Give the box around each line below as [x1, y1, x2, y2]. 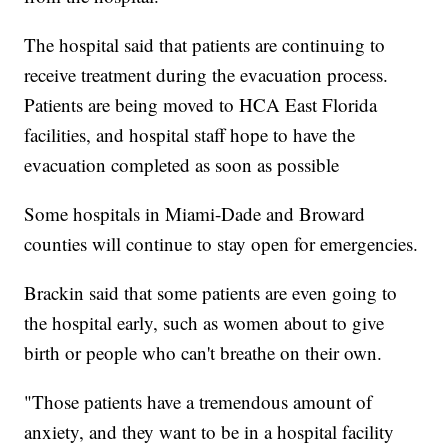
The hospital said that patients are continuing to [24, 31, 386, 57]
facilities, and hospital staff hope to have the [24, 121, 356, 147]
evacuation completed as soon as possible [24, 151, 340, 177]
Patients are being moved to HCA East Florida [24, 91, 378, 117]
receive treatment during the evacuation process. [24, 61, 389, 87]
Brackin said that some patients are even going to [24, 279, 398, 305]
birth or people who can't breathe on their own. [24, 339, 383, 365]
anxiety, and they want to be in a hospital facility [24, 418, 395, 444]
